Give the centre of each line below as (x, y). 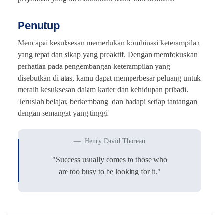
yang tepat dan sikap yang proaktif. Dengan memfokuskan (108, 54)
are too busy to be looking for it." (109, 171)
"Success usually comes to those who (109, 159)
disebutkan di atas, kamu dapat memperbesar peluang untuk (109, 78)
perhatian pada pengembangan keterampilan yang (94, 66)
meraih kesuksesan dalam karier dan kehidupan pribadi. (103, 89)
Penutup (39, 25)
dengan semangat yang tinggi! (64, 113)
